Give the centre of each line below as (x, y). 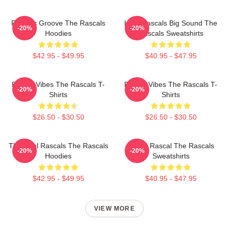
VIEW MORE (114, 209)
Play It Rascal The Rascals (171, 146)
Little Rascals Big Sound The (171, 23)
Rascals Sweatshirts (171, 33)
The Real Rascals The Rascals (58, 146)
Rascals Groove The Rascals (58, 23)
